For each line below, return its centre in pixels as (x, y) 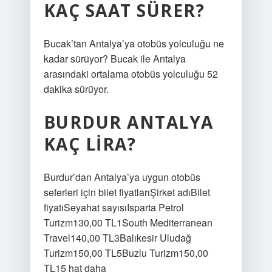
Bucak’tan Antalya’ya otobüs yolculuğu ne (134, 43)
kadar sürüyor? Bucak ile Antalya (114, 59)
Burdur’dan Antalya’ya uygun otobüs (122, 177)
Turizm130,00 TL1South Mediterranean (128, 223)
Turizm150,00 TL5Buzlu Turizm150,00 (126, 253)
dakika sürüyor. (76, 89)
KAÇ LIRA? (90, 144)
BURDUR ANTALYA (128, 122)
